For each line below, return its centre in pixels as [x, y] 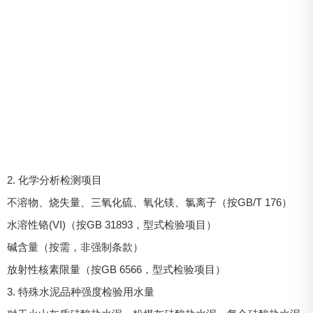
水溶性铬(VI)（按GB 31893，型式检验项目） [112, 225]
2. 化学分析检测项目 [54, 180]
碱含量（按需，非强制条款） [75, 247]
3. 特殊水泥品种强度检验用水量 [81, 292]
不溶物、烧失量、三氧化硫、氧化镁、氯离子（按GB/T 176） [150, 203]
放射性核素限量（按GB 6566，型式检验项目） [116, 270]
